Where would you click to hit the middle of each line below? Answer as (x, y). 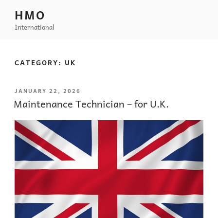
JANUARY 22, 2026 (48, 91)
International (35, 27)
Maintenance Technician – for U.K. (91, 103)
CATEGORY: (40, 62)
